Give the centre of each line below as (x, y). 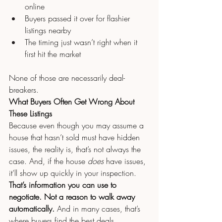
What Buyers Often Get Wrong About (73, 102)
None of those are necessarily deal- (67, 78)
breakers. (24, 90)
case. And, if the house (48, 161)
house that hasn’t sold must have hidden (76, 138)
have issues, (127, 161)
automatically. (33, 209)
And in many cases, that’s (100, 209)
